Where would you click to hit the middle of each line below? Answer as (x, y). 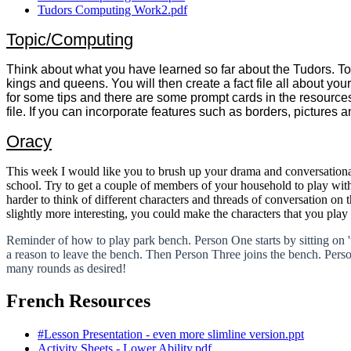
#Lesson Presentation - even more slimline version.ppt (171, 335)
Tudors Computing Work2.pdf (112, 9)
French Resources (78, 301)
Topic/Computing (70, 39)
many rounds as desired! (66, 268)
